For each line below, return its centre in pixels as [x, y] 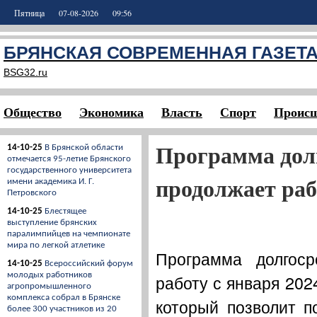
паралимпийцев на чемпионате [69, 234]
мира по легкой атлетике [56, 245]
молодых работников [50, 275]
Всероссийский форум [89, 264]
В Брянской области [84, 148]
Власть [182, 112]
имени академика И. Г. [51, 181]
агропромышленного [49, 286]
